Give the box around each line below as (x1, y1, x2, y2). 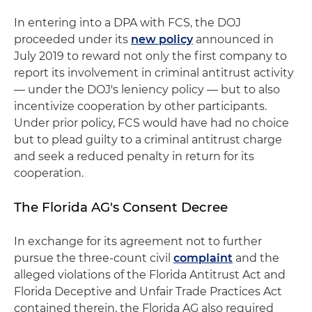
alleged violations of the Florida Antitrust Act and (14, 268, 286, 281)
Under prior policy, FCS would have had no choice (14, 116, 289, 130)
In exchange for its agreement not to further (14, 235, 262, 248)
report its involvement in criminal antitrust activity (14, 66, 294, 79)
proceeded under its (14, 33, 131, 46)
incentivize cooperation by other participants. (14, 100, 267, 113)
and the (233, 251, 279, 265)
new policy (131, 33, 193, 46)
